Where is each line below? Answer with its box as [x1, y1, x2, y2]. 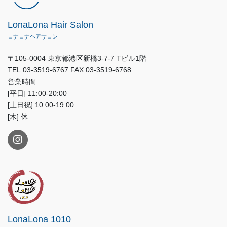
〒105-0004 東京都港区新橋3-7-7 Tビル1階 [8, 54, 146, 63]
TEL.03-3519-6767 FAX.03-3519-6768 [8, 66, 131, 74]
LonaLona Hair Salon [8, 20, 93, 30]
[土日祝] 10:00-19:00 [8, 101, 74, 109]
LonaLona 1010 [8, 214, 71, 225]
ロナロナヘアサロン [8, 33, 58, 40]
